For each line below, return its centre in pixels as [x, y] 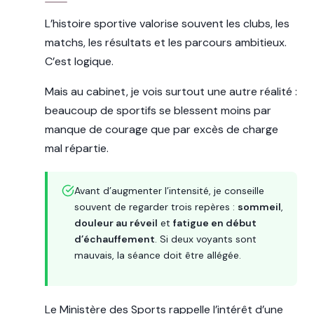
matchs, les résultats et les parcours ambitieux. [166, 43]
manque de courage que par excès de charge [162, 130]
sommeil [259, 207]
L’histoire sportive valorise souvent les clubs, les [167, 24]
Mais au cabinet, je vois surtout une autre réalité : [171, 92]
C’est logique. [79, 62]
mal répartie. [77, 149]
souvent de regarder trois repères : [156, 207]
